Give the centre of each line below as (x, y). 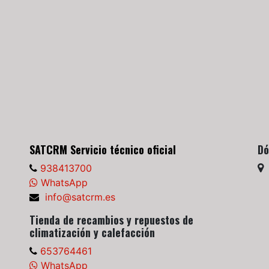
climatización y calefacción (92, 232)
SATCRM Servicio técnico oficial (103, 149)
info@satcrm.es (77, 197)
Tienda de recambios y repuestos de (111, 219)
